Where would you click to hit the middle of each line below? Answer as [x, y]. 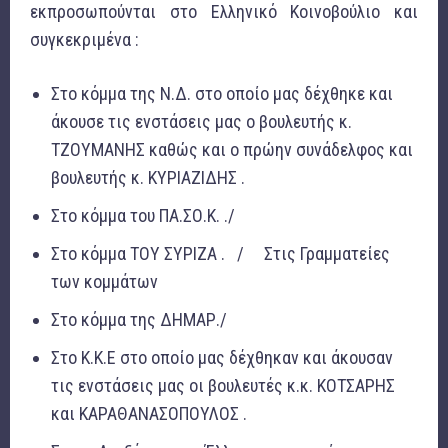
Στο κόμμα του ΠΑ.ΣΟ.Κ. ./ [143, 216]
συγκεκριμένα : [84, 40]
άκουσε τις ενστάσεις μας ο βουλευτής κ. [201, 122]
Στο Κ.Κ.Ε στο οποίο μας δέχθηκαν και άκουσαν [222, 358]
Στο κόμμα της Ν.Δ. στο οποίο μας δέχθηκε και [222, 94]
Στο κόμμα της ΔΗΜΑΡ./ [139, 320]
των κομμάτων [104, 282]
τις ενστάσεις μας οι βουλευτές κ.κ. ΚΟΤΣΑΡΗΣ [223, 386]
